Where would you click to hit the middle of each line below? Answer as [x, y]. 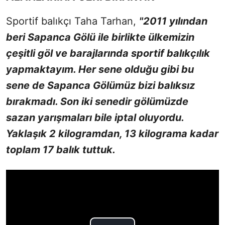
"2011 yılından [173, 21]
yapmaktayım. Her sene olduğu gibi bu [100, 69]
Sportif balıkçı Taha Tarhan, [73, 21]
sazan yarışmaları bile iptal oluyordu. [95, 117]
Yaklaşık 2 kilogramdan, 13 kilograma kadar [112, 133]
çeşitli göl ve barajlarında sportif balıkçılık [108, 53]
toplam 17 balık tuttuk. [61, 149]
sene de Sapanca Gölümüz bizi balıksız [100, 85]
